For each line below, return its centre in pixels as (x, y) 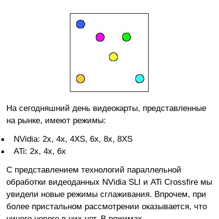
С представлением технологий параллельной (94, 170)
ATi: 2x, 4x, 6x (40, 151)
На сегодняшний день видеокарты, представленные (106, 108)
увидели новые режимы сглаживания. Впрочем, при (106, 194)
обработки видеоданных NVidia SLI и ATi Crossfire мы (109, 182)
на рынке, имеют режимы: (56, 120)
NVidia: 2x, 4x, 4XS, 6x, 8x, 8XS (73, 139)
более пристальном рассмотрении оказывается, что (106, 207)
